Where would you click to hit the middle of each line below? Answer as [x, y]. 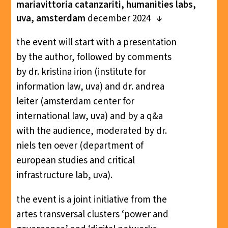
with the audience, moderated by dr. [91, 131]
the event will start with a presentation [96, 42]
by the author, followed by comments [94, 57]
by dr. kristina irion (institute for [81, 72]
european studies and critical [75, 160]
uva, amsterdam [51, 18]
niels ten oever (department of [80, 146]
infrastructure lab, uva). [64, 175]
